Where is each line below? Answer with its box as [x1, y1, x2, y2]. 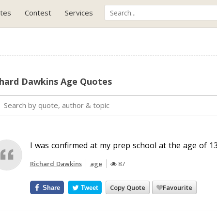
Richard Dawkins [30, 159, 82, 168]
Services [65, 8, 93, 17]
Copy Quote [110, 183, 146, 192]
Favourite [163, 183, 193, 192]
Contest [25, 8, 51, 17]
